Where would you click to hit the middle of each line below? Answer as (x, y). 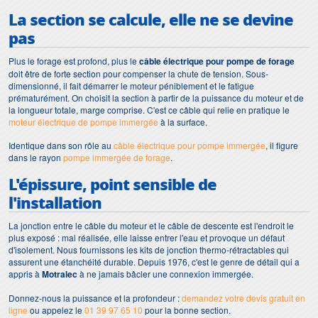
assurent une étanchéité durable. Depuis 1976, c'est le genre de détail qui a (154, 261)
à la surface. (183, 121)
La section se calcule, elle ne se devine (151, 19)
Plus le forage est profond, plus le (74, 60)
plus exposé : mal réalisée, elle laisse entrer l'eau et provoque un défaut (147, 237)
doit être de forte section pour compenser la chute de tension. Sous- (138, 73)
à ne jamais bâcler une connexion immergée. (165, 273)
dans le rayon (36, 157)
